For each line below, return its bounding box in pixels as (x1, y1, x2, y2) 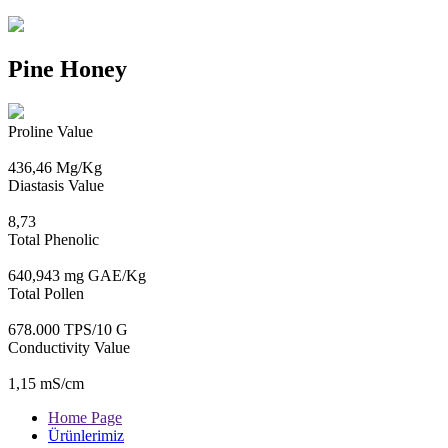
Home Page (48, 408, 122, 426)
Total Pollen (8, 284, 84, 302)
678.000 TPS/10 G (8, 320, 128, 338)
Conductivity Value (8, 338, 130, 356)
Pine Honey (8, 55, 127, 82)
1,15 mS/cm (8, 374, 84, 392)
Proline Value (8, 122, 93, 140)
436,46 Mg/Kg (8, 158, 102, 176)
